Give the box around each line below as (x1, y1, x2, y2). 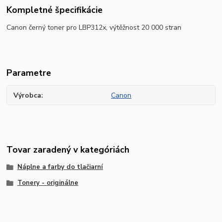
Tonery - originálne (17, 178, 78, 188)
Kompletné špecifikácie (6, 3, 103, 16)
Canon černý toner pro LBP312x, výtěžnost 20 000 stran (6, 22, 182, 32)
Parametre (6, 66, 52, 79)
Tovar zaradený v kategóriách (6, 144, 130, 156)
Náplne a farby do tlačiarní (17, 163, 103, 172)
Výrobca (13, 90, 42, 100)
